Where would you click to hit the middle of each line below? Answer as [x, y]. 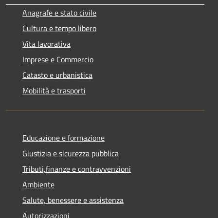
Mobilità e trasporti [54, 90]
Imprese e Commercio [58, 59]
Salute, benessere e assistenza [73, 200]
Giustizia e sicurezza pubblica [71, 153]
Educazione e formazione [64, 137]
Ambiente [38, 184]
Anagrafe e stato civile [59, 12]
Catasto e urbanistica [57, 75]
